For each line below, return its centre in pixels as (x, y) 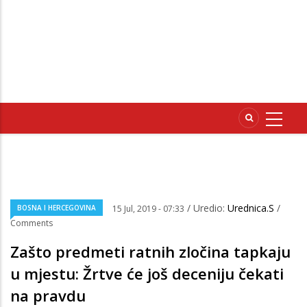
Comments (32, 223)
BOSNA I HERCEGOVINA (57, 208)
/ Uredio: (207, 208)
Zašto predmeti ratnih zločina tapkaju (150, 252)
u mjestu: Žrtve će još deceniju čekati (147, 274)
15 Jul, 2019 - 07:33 (148, 209)
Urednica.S (252, 208)
